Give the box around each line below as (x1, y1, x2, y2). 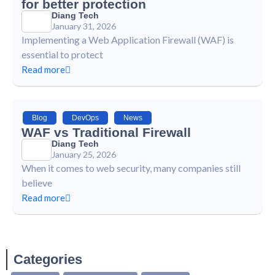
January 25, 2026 (52, 149, 117, 160)
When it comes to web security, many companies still (21, 161, 241, 174)
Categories (14, 251, 82, 267)
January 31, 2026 (52, 20, 117, 31)
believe (21, 176, 52, 188)
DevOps (72, 113, 99, 122)
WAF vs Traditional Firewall (21, 125, 191, 139)
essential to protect (21, 48, 103, 60)
